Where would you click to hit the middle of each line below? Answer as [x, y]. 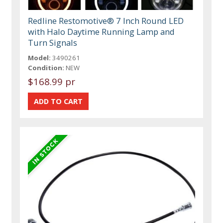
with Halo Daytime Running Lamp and [102, 32]
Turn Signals [53, 43]
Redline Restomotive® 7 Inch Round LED [106, 21]
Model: [40, 58]
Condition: [46, 68]
